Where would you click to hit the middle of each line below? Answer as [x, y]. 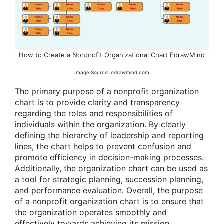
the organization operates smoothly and [91, 212]
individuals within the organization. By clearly [100, 124]
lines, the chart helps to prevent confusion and [103, 146]
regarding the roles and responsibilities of [94, 113]
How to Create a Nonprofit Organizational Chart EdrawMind [112, 55]
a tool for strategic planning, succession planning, [109, 179]
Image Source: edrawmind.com [112, 73]
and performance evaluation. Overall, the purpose [109, 190]
